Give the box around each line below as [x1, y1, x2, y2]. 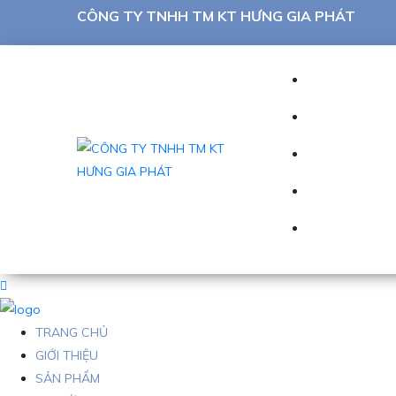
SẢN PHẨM [35, 370, 100, 387]
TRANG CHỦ [35, 324, 108, 341]
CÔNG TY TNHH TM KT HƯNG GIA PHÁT [77, 7, 355, 25]
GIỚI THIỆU [35, 347, 98, 364]
